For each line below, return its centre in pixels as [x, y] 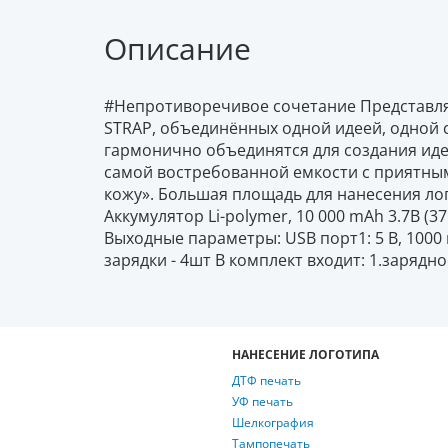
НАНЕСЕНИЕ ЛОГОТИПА [305, 354]
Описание [177, 48]
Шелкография [273, 422]
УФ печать [262, 401]
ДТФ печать [266, 380]
